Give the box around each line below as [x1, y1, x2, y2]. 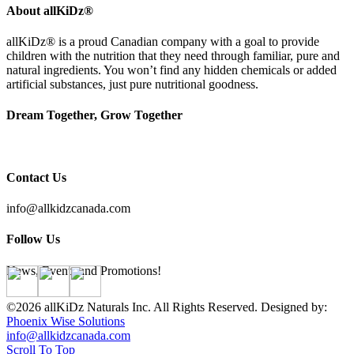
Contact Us [6, 170, 66, 184]
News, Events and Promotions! [6, 263, 161, 277]
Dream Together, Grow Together [6, 108, 183, 122]
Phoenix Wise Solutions [6, 314, 125, 328]
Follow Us [6, 232, 60, 247]
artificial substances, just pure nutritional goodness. [6, 77, 258, 92]
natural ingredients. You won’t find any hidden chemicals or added [6, 63, 337, 77]
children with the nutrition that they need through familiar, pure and [6, 49, 340, 63]
